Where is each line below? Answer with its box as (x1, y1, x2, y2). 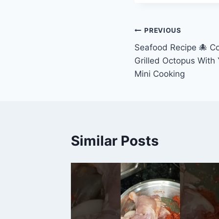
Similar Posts (71, 132, 159, 149)
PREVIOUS (144, 26, 181, 35)
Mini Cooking (134, 68, 185, 79)
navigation (134, 45, 204, 63)
